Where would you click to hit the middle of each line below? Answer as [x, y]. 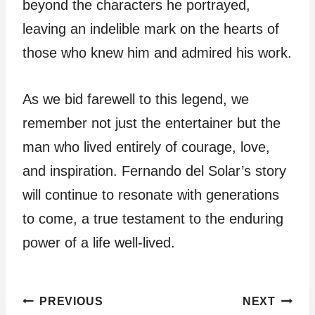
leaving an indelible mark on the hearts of [151, 29]
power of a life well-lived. [99, 243]
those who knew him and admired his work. [157, 53]
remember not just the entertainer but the [152, 123]
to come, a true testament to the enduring [153, 219]
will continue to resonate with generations [151, 195]
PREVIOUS [71, 301]
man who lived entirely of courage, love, [146, 147]
